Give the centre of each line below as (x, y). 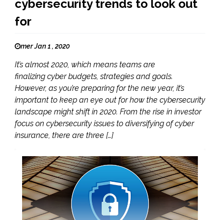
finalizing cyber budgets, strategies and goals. (94, 76)
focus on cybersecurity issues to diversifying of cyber (104, 123)
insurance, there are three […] (64, 135)
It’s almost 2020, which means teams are (85, 64)
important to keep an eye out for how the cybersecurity (110, 100)
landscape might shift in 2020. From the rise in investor (108, 111)
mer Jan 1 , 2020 (45, 46)
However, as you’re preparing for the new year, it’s (99, 88)
